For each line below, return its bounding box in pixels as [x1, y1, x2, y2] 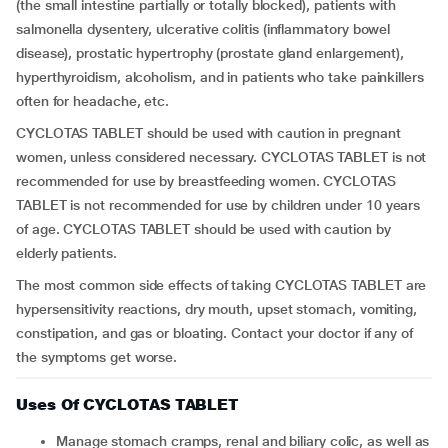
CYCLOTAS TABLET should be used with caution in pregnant [16, 125, 401, 141]
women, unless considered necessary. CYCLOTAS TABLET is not [16, 149, 427, 165]
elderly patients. [16, 245, 117, 261]
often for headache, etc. [16, 93, 170, 109]
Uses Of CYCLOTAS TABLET [16, 395, 240, 414]
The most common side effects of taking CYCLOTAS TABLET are [16, 277, 427, 293]
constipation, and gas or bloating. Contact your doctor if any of [16, 325, 413, 341]
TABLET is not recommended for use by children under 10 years [16, 197, 421, 213]
